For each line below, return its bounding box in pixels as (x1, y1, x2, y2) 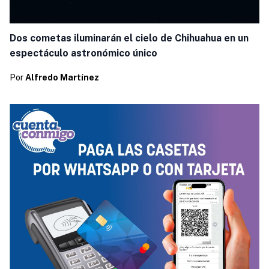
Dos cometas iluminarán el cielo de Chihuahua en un (9, 32, 249, 44)
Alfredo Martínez (25, 73, 99, 83)
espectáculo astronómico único (9, 47, 157, 59)
